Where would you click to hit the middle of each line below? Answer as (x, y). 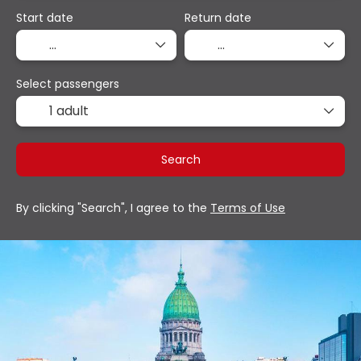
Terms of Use (248, 207)
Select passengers (68, 83)
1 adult (69, 110)
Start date (45, 17)
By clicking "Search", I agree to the (113, 207)
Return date (218, 17)
